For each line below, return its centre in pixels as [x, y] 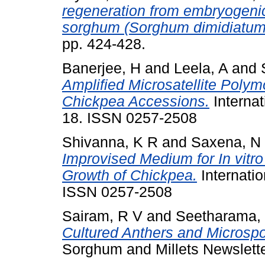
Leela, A [201, 69]
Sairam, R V [102, 216]
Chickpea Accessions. [136, 102]
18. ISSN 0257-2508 [130, 118]
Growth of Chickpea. [130, 175]
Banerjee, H [101, 69]
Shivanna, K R [110, 142]
